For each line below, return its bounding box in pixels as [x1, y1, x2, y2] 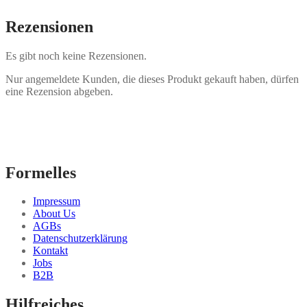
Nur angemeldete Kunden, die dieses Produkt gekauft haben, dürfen [5, 73, 299, 85]
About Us [33, 208, 75, 220]
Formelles [5, 163, 76, 182]
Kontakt [33, 245, 68, 257]
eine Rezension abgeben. [5, 85, 113, 97]
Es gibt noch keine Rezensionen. [5, 49, 147, 62]
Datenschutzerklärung [33, 232, 127, 245]
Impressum [33, 195, 80, 208]
